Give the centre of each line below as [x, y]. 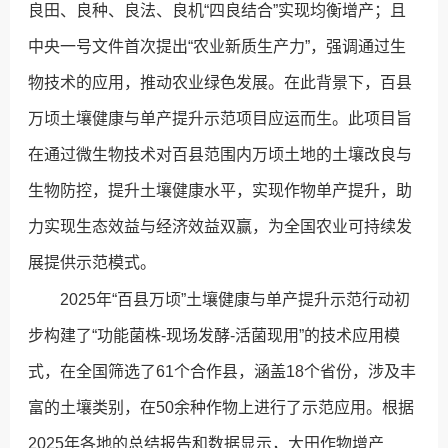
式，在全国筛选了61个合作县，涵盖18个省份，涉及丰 [222, 372]
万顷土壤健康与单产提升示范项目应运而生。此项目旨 [220, 119]
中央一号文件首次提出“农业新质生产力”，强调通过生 [217, 47]
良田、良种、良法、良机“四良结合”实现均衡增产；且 [217, 11]
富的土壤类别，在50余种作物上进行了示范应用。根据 [221, 408]
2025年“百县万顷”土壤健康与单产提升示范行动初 [235, 300]
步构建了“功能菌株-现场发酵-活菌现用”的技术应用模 [214, 336]
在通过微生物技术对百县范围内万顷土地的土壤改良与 [220, 155]
